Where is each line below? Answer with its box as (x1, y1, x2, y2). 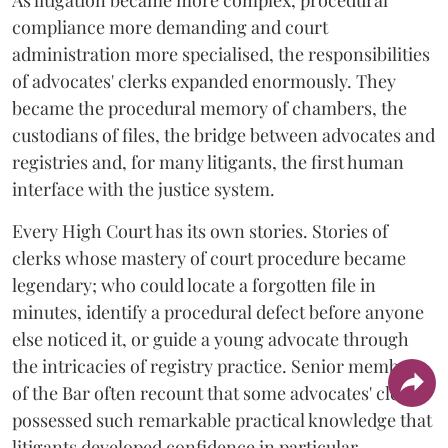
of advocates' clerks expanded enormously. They (12, 69, 396, 93)
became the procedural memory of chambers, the (12, 96, 407, 120)
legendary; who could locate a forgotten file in (12, 273, 376, 297)
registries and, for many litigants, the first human (12, 150, 404, 174)
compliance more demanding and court (12, 15, 328, 39)
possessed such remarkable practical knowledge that (12, 408, 432, 432)
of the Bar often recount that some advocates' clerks (12, 381, 425, 405)
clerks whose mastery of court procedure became (12, 246, 406, 270)
